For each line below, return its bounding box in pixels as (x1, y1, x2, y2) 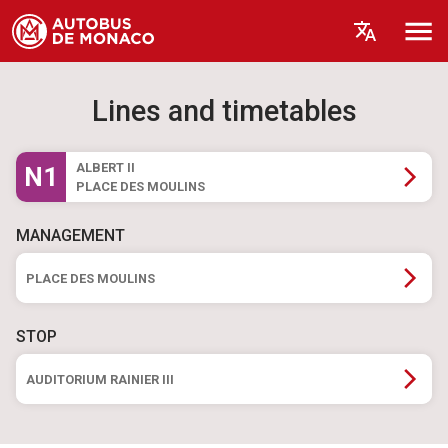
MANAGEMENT (16, 226, 125, 245)
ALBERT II (76, 160, 135, 175)
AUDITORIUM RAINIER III (26, 371, 174, 387)
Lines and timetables (91, 94, 357, 128)
